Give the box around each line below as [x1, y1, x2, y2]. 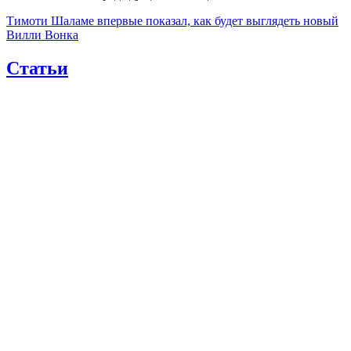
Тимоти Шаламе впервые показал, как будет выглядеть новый [6, 14, 338, 28]
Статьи [6, 58, 68, 79]
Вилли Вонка [6, 28, 78, 42]
